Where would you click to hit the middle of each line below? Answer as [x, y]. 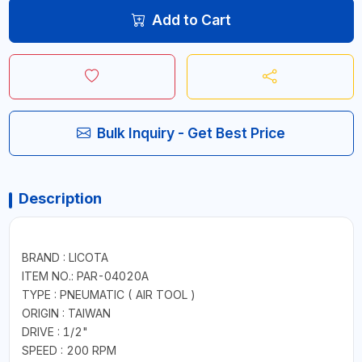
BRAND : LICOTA [65, 257]
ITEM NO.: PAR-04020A [85, 276]
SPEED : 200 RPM [69, 350]
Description [60, 198]
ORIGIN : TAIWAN [66, 313]
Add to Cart [191, 19]
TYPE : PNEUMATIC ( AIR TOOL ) [108, 294]
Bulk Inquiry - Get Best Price [191, 133]
